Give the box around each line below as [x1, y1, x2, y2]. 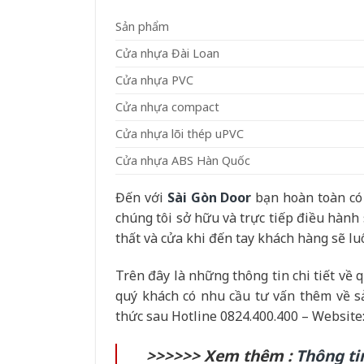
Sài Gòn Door [167, 188, 252, 206]
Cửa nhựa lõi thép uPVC [115, 125, 244, 141]
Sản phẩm [115, 18, 169, 34]
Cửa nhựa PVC [115, 71, 193, 88]
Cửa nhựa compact [115, 98, 219, 115]
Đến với [115, 188, 167, 206]
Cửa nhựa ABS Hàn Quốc [115, 152, 250, 168]
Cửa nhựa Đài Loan [115, 45, 219, 61]
